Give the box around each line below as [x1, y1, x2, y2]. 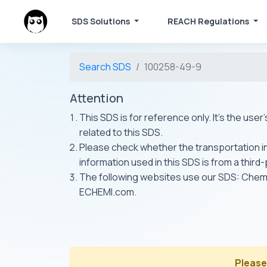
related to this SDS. [79, 126, 163, 139]
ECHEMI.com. [79, 185, 136, 198]
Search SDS [79, 60, 131, 73]
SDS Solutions [72, 15, 131, 27]
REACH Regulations [167, 15, 252, 27]
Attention [70, 90, 123, 106]
